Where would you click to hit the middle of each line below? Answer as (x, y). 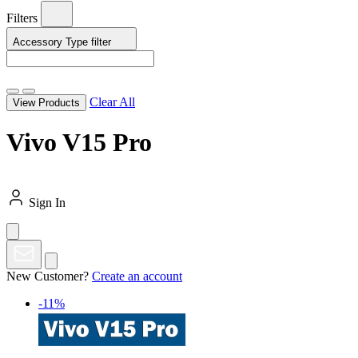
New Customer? (48, 276)
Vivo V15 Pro (79, 143)
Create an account (137, 276)
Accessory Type (52, 42)
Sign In (47, 202)
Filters (22, 18)
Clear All (112, 102)
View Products (46, 103)
